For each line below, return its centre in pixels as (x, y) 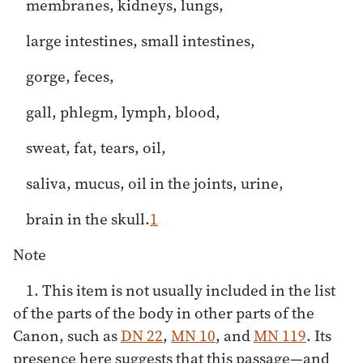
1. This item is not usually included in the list (181, 290)
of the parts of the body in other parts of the (164, 312)
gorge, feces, (70, 76)
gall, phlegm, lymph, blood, (123, 111)
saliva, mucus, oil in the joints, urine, (155, 183)
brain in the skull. (88, 218)
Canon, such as (67, 335)
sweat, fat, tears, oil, (96, 147)
